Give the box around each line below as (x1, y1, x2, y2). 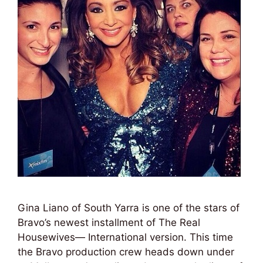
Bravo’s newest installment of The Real (18, 217, 200, 228)
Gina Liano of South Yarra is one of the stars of (18, 202, 240, 214)
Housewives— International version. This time (18, 231, 233, 243)
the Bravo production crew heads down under (18, 246, 234, 258)
